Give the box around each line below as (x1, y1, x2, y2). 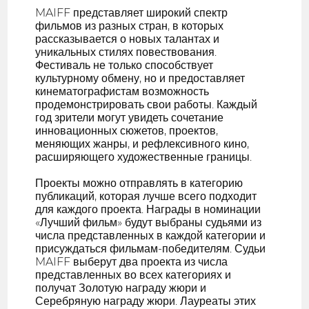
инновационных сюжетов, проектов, (35, 124, 219, 138)
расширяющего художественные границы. (35, 150, 252, 164)
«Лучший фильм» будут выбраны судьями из (35, 216, 262, 230)
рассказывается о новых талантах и (35, 32, 220, 46)
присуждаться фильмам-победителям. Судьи (35, 242, 266, 256)
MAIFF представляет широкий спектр (35, 6, 228, 20)
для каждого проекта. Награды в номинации (35, 203, 261, 217)
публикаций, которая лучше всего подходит (35, 190, 257, 203)
